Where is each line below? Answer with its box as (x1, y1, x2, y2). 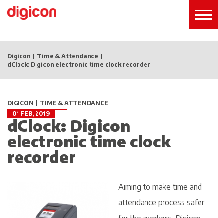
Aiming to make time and (118, 182, 202, 192)
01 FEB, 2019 (12, 110, 50, 117)
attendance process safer (118, 198, 204, 207)
